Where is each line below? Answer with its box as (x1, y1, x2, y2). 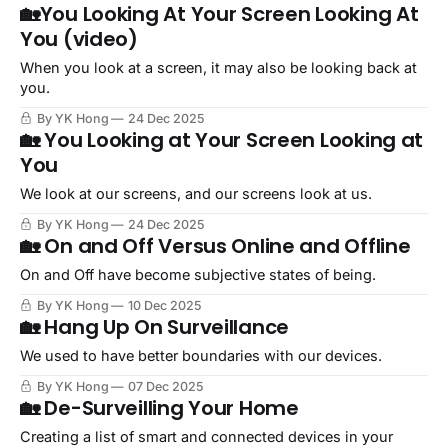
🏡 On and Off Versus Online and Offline (20, 232, 411, 261)
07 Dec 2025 (128, 379, 204, 395)
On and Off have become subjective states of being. (20, 266, 376, 284)
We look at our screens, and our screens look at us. (20, 185, 372, 203)
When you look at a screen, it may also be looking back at (20, 59, 417, 77)
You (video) (20, 25, 138, 54)
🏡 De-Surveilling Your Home (20, 394, 299, 423)
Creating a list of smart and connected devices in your (20, 428, 393, 446)
